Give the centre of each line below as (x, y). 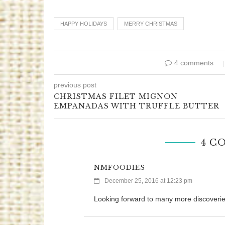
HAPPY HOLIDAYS (84, 24)
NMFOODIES (120, 168)
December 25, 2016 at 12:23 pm (148, 181)
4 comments (194, 63)
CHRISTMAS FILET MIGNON (116, 97)
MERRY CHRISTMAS (151, 24)
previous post (75, 85)
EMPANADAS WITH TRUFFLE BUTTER (137, 106)
